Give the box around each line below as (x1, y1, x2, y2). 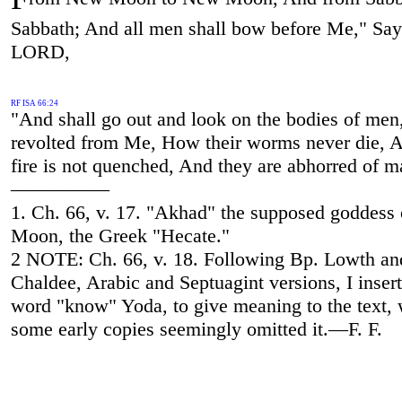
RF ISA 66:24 (10, 99, 58, 109)
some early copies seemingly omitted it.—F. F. (10, 318, 382, 341)
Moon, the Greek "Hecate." (10, 224, 230, 248)
